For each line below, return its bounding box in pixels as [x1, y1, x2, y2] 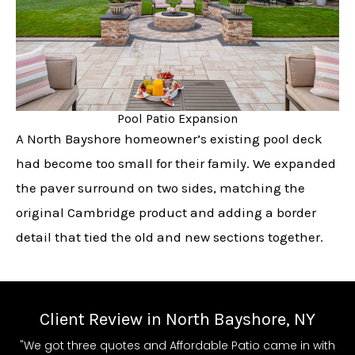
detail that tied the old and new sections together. [16, 229, 323, 246]
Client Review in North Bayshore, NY [40, 309, 315, 330]
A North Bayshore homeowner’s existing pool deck [16, 131, 323, 147]
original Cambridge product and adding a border [16, 204, 316, 221]
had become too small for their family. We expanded [16, 155, 336, 172]
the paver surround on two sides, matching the [16, 180, 305, 197]
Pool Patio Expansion [117, 111, 238, 127]
